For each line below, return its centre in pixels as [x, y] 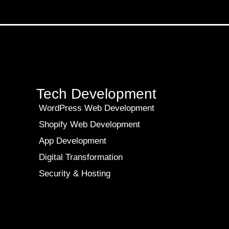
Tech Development [96, 94]
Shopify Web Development [89, 124]
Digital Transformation [81, 157]
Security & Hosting [75, 174]
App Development [73, 141]
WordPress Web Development [97, 108]
